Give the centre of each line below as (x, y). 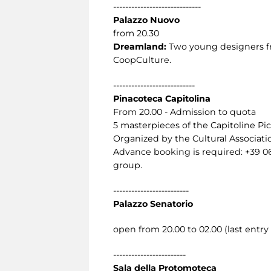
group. (128, 165)
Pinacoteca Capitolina (162, 98)
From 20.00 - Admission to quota (184, 112)
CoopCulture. (142, 60)
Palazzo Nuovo (146, 20)
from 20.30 (136, 33)
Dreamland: (141, 46)
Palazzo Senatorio (153, 204)
